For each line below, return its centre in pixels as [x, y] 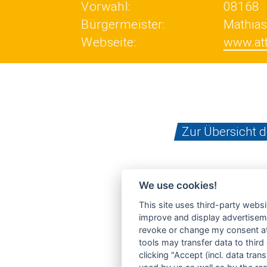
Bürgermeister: [123, 24]
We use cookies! [178, 186]
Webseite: [109, 42]
